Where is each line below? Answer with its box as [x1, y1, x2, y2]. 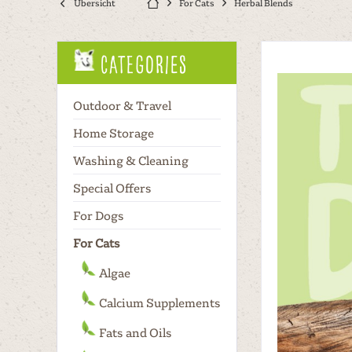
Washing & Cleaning [73, 152, 189, 168]
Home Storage [73, 125, 154, 141]
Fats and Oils [97, 324, 172, 340]
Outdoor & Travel [73, 97, 171, 113]
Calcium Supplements [97, 295, 221, 310]
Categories [100, 50, 187, 77]
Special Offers [73, 180, 152, 196]
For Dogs [73, 207, 124, 223]
